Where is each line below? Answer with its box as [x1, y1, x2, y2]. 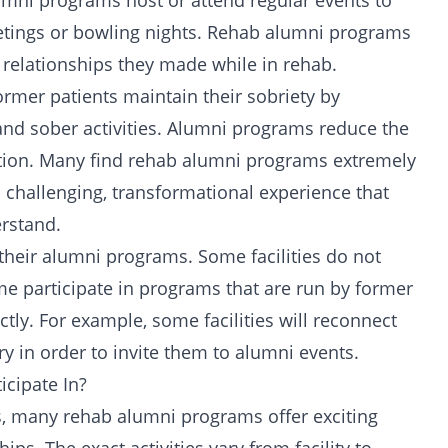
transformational [112, 180, 254, 204]
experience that [254, 180, 389, 204]
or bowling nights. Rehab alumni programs [45, 20, 411, 44]
